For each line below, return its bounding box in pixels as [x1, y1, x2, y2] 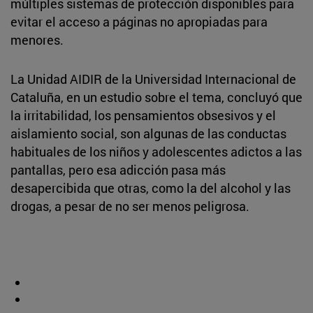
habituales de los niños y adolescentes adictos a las [10, 143, 302, 160]
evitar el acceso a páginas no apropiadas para [10, 13, 268, 30]
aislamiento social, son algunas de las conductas [10, 124, 286, 142]
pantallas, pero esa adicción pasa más [10, 161, 226, 178]
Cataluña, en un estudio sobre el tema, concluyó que [10, 88, 303, 105]
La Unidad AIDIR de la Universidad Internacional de [10, 70, 296, 87]
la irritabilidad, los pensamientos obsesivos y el [10, 106, 276, 124]
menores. [10, 31, 64, 48]
